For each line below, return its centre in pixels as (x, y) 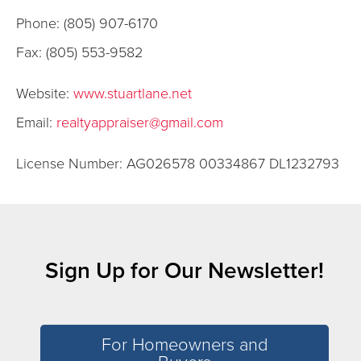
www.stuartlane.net (133, 93)
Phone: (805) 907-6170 (87, 23)
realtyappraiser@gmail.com (140, 122)
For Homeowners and (185, 345)
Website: (45, 93)
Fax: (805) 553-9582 (79, 52)
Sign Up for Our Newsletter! (185, 271)
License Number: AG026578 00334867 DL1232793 (178, 164)
